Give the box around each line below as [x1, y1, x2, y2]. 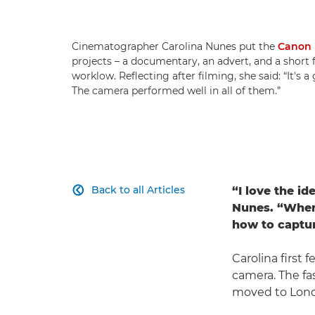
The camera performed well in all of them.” [72, 84, 281, 98]
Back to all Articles [91, 184, 185, 197]
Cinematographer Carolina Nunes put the [72, 40, 278, 53]
